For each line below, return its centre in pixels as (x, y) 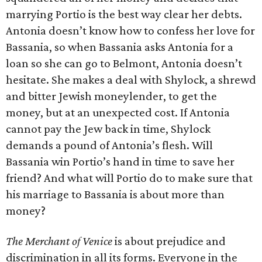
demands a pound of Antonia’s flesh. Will (109, 145)
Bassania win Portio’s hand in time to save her (120, 161)
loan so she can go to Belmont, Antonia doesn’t (124, 63)
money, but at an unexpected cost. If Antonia (118, 112)
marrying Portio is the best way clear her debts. (124, 14)
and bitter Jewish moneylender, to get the (111, 96)
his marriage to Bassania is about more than (115, 194)
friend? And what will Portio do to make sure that (129, 178)
